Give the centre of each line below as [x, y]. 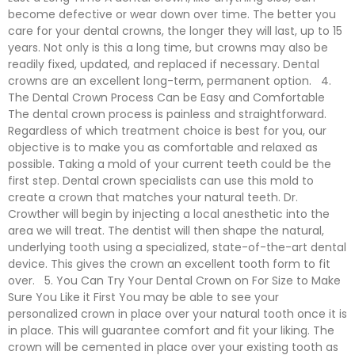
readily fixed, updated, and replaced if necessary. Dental [164, 64]
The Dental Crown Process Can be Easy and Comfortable [166, 97]
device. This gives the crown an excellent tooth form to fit [169, 264]
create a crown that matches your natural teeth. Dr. [153, 197]
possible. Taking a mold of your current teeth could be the [170, 164]
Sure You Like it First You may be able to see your [143, 297]
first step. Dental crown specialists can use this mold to [161, 181]
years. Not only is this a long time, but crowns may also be [168, 48]
